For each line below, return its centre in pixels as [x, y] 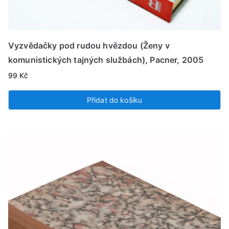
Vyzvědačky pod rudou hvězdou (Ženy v [89, 46]
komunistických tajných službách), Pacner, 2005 [106, 60]
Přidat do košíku [114, 100]
